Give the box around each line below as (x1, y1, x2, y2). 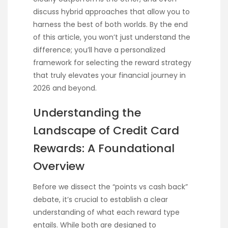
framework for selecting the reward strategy (33, 58, 191, 68)
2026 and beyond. (33, 83, 97, 94)
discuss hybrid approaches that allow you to (33, 7, 190, 17)
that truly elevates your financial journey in (33, 70, 186, 81)
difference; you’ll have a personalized (33, 45, 165, 55)
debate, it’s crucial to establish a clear (33, 194, 168, 205)
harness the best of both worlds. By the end (33, 19, 188, 30)
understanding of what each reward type (33, 207, 180, 218)
